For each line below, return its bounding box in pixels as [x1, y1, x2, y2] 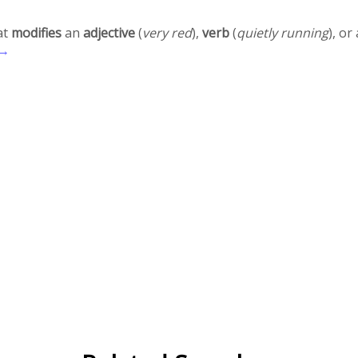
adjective [83, 23, 136, 42]
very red [142, 23, 193, 42]
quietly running [237, 23, 329, 42]
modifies [11, 23, 62, 42]
